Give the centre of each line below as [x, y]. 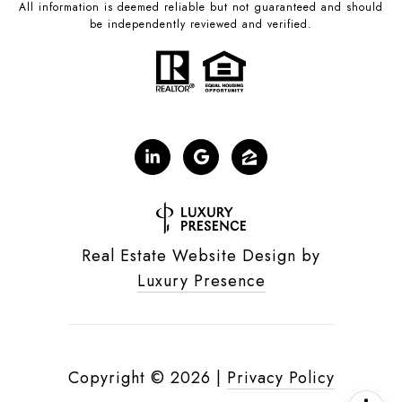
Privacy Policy [280, 377]
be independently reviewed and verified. [201, 24]
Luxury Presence [201, 280]
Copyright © [116, 377]
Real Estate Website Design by [201, 255]
